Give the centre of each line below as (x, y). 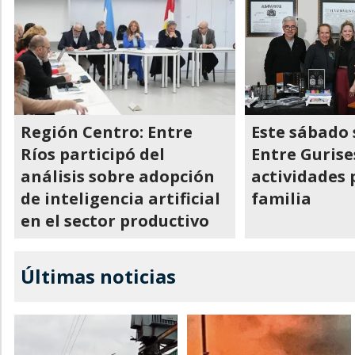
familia (282, 198)
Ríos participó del (93, 154)
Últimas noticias (98, 276)
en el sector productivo (115, 221)
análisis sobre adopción (118, 176)
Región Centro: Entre (107, 132)
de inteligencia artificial (120, 198)
